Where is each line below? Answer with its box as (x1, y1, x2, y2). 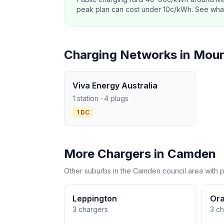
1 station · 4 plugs (72, 94, 128, 102)
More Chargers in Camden (64, 146, 216, 161)
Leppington (72, 193, 117, 203)
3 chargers (72, 205, 108, 213)
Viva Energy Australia (72, 80, 157, 90)
